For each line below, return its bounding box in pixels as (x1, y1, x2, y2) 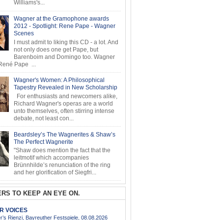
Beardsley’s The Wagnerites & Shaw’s (13, 131, 115, 138)
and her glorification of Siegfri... (13, 168, 96, 176)
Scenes (13, 30, 34, 37)
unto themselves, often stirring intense (13, 107, 114, 114)
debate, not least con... (13, 114, 74, 122)
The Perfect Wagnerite (13, 138, 73, 145)
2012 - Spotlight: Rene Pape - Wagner (13, 23, 115, 30)
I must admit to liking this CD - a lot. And (13, 38, 118, 46)
